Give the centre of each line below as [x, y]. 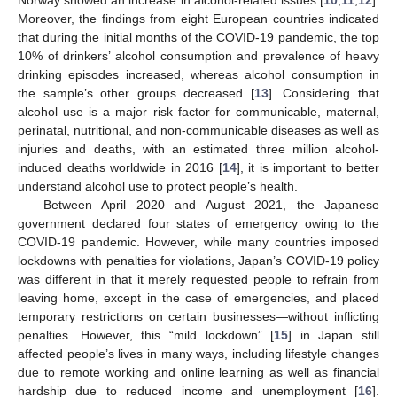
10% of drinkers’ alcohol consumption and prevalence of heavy [198, 55]
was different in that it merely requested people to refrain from [198, 279]
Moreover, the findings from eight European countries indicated [198, 18]
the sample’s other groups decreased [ [136, 93]
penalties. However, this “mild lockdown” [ [146, 335]
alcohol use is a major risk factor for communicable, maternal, [198, 111]
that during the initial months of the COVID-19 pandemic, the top [198, 37]
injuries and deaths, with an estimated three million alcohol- [198, 148]
